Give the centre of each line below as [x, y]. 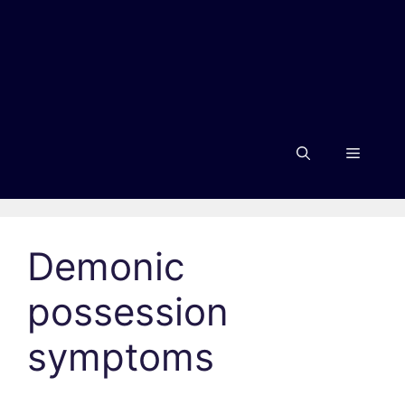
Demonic [106, 266]
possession [128, 311]
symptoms [121, 357]
